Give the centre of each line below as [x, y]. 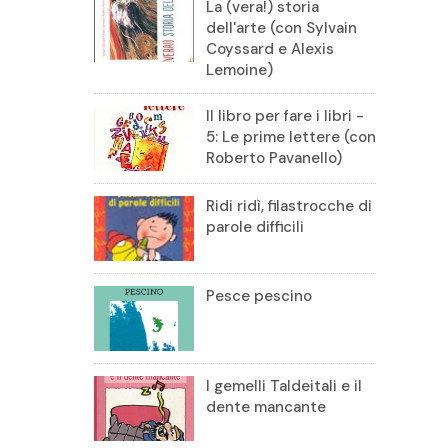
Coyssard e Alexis [270, 48]
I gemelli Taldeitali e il [284, 385]
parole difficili [255, 226]
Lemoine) [239, 69]
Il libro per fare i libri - [285, 115]
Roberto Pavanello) [274, 157]
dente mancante [266, 406]
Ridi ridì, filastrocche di [289, 205]
